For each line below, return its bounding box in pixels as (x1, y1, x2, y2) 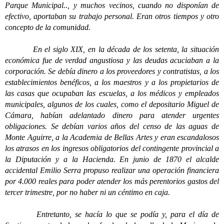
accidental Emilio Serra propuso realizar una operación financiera (5, 166, 219, 174)
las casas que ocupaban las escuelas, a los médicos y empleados (5, 89, 219, 97)
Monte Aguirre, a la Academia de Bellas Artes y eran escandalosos (5, 133, 219, 141)
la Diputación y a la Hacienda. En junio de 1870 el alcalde (5, 155, 219, 163)
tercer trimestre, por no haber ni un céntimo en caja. (5, 188, 170, 196)
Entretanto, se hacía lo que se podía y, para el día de (5, 210, 219, 218)
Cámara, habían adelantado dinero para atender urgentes (5, 111, 219, 119)
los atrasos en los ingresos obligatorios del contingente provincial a (5, 144, 219, 152)
